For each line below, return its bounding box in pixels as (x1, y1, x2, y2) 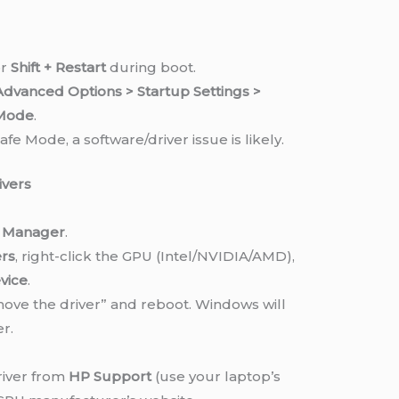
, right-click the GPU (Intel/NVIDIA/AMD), (14, 247, 295, 265)
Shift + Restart (10, 59, 106, 77)
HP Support (68, 367, 151, 385)
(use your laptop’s (151, 367, 281, 385)
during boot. (105, 59, 196, 77)
